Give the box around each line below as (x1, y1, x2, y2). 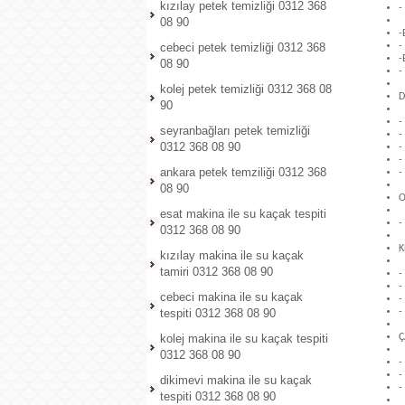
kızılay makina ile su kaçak (160, 249, 304, 262)
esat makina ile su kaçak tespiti (160, 207, 326, 221)
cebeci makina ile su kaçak (160, 290, 303, 304)
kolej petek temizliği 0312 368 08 (160, 82, 332, 96)
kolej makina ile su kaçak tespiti (160, 332, 328, 345)
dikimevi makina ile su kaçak (160, 373, 312, 387)
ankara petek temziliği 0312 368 (160, 165, 326, 179)
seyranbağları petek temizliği (160, 124, 310, 137)
